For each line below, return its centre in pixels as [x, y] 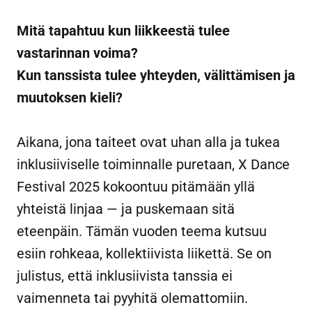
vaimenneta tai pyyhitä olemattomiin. [132, 298]
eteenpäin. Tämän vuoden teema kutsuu [142, 231]
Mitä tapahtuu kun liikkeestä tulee [123, 31]
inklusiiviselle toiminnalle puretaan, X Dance [153, 164]
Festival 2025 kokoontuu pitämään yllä [136, 187]
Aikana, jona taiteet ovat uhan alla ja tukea [148, 142]
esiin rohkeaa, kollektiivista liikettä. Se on [144, 253]
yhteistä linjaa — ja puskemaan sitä [126, 209]
